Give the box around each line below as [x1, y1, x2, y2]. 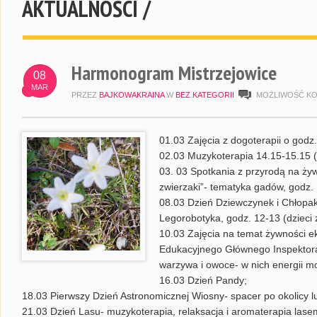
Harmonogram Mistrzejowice [71, 59, 277, 86]
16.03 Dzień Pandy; [159, 275, 247, 286]
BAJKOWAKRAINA [99, 91, 164, 99]
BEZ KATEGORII [175, 91, 234, 99]
